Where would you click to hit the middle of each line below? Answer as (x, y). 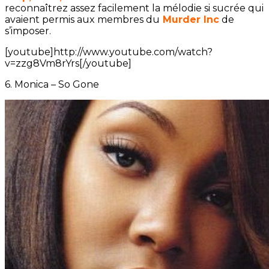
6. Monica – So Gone (52, 85)
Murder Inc (189, 20)
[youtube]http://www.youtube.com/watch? (109, 52)
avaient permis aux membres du (82, 20)
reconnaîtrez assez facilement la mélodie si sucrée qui (134, 8)
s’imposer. (28, 31)
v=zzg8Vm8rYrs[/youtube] (68, 64)
